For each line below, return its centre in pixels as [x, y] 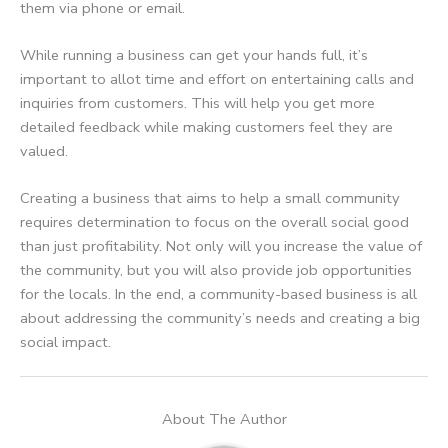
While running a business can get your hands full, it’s [194, 55]
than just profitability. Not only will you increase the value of [221, 246]
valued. [44, 151]
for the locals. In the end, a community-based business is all [218, 294]
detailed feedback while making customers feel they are [206, 127]
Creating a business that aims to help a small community [210, 198]
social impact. [65, 342]
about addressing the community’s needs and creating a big [220, 318]
